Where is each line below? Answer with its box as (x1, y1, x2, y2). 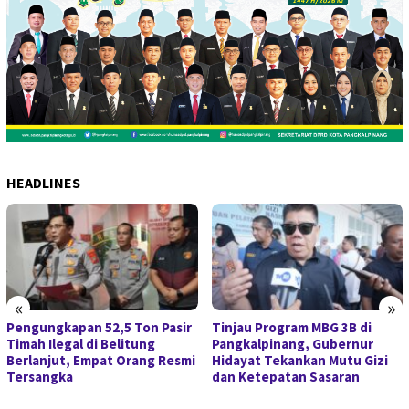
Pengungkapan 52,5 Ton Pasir (6, 318, 192, 336)
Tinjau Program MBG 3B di (211, 318, 372, 336)
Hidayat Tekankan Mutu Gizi (211, 351, 388, 369)
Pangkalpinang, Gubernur (211, 334, 373, 352)
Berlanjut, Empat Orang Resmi (6, 351, 195, 369)
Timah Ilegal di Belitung (6, 334, 155, 352)
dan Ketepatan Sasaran (211, 367, 360, 385)
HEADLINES (6, 173, 80, 192)
